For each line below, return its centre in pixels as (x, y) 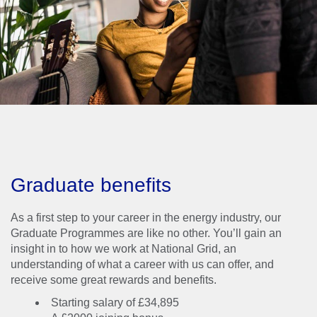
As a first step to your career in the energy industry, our (146, 218)
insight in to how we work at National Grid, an (123, 249)
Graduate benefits (91, 185)
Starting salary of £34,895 (115, 302)
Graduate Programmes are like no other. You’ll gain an (146, 233)
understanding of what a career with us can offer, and (142, 264)
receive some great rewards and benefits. (114, 280)
